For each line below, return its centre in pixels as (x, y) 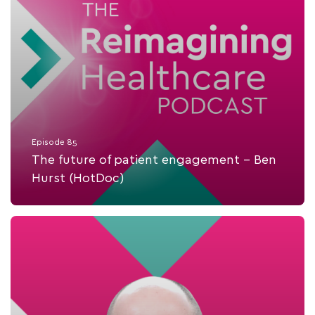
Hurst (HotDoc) (78, 179)
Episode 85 (54, 142)
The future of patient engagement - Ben (154, 160)
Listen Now (168, 224)
